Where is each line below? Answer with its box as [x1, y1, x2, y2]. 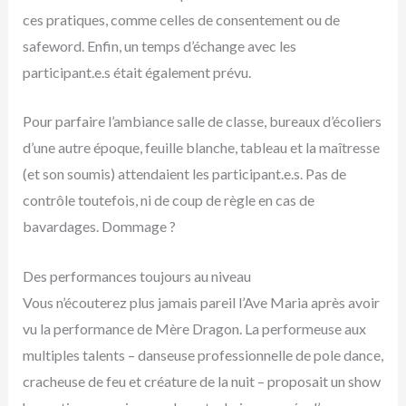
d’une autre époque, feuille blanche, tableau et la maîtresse [22, 139, 380, 157]
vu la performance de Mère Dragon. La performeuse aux [22, 319, 366, 337]
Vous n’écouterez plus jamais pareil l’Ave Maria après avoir [22, 293, 380, 311]
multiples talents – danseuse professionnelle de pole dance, [22, 345, 383, 363]
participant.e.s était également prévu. [22, 63, 251, 81]
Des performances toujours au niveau [22, 266, 251, 285]
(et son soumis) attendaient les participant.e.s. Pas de [22, 165, 346, 183]
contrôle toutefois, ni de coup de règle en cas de [22, 191, 314, 209]
